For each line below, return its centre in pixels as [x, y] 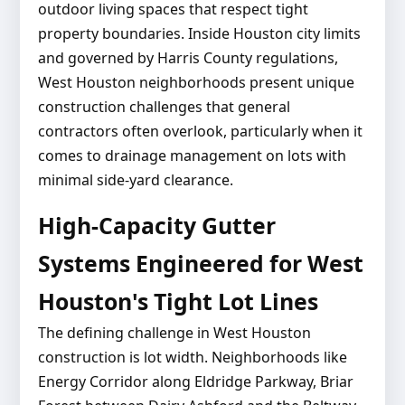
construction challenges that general [164, 107]
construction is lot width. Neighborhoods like [192, 358]
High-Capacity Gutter [156, 226]
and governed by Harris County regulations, [188, 58]
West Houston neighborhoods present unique [196, 83]
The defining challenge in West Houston [174, 333]
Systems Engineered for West [200, 264]
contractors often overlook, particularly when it [200, 132]
